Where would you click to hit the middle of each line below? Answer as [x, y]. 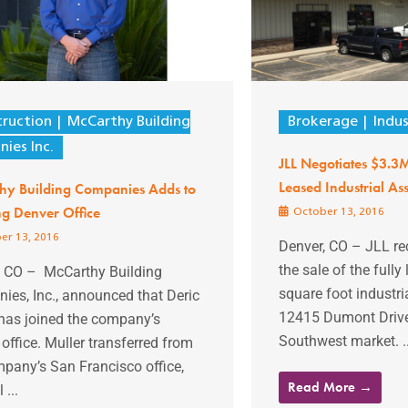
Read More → [330, 387]
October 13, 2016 [337, 212]
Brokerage [322, 122]
